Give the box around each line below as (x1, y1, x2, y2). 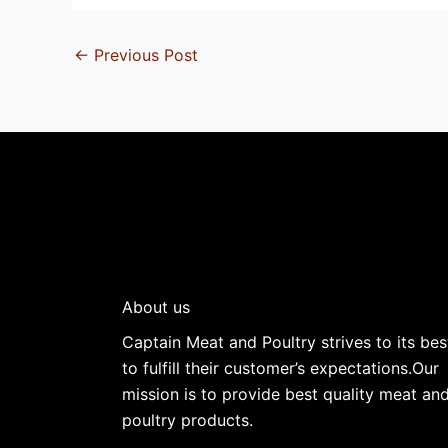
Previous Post (89, 45, 198, 66)
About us (122, 297, 190, 318)
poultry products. (122, 409, 253, 430)
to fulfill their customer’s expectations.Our (122, 357, 439, 378)
